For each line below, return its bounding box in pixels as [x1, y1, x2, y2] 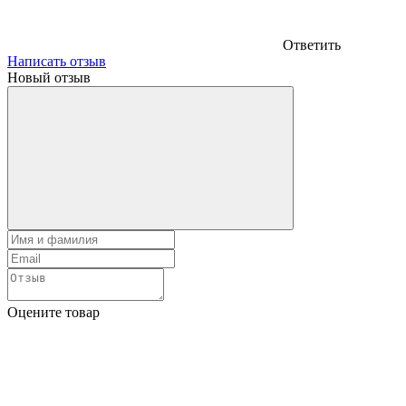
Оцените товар [7, 304, 100, 320]
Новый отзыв [7, 69, 91, 85]
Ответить [283, 36, 341, 53]
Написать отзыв [7, 53, 106, 69]
